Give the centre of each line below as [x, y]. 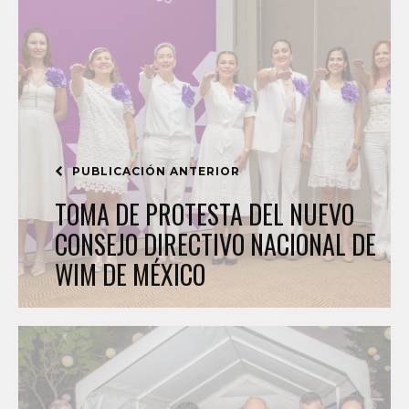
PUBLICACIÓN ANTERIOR [154, 171]
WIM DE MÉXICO [130, 274]
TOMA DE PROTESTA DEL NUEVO [204, 214]
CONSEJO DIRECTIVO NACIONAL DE [215, 244]
